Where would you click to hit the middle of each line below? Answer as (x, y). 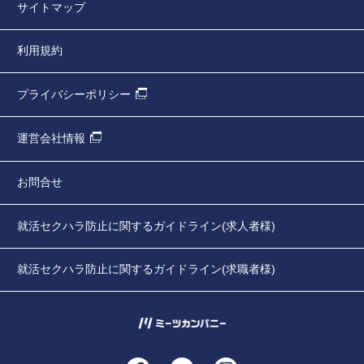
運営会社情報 (51, 139)
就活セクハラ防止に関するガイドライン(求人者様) (146, 226)
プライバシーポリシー (74, 94)
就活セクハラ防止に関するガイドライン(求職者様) (146, 270)
